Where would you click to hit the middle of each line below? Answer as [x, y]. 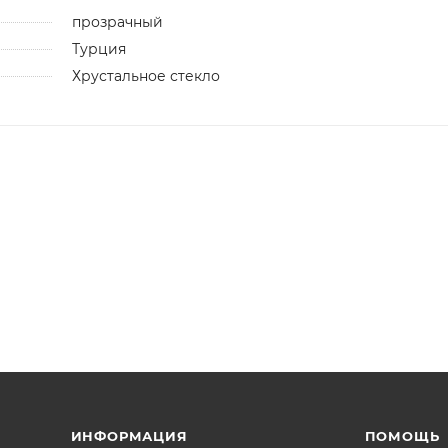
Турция [98, 48]
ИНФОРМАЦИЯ [129, 435]
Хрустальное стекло [145, 75]
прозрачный [117, 21]
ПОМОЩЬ [402, 435]
